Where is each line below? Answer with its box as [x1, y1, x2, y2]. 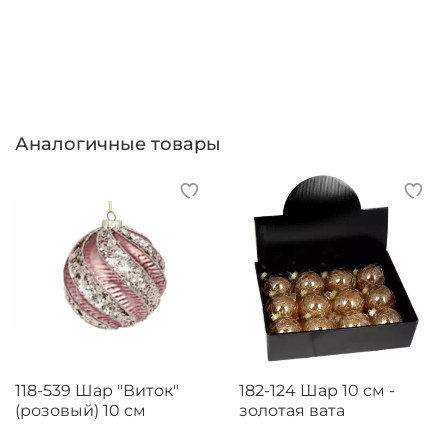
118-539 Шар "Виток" [15, 380, 179, 400]
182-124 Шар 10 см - [239, 380, 395, 400]
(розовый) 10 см [15, 400, 146, 420]
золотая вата [239, 400, 345, 420]
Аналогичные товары [15, 132, 221, 155]
